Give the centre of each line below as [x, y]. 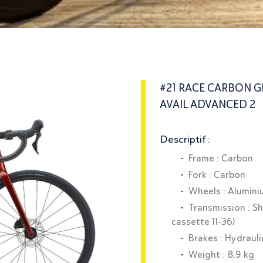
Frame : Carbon [221, 159]
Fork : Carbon [218, 175]
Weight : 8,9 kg [222, 255]
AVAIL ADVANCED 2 [208, 104]
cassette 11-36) [204, 222]
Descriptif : [185, 139]
